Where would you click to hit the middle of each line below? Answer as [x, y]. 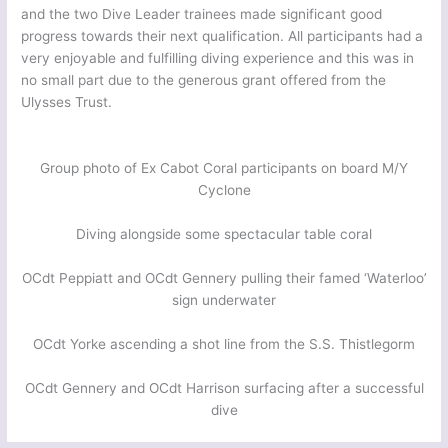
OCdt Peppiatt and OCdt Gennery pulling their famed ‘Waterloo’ [224, 278]
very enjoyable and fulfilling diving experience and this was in [218, 58]
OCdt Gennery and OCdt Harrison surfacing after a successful [224, 388]
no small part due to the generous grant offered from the [204, 80]
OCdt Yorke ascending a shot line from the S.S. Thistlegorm [224, 344]
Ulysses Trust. [67, 102]
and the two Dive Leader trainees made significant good [202, 14]
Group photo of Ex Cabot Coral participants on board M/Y [224, 168]
